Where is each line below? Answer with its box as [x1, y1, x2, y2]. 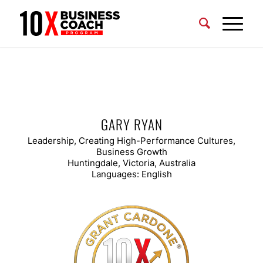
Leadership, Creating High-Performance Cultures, [28, 134, 235, 146]
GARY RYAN [100, 114, 163, 134]
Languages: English [91, 168, 172, 180]
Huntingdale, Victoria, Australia [68, 157, 195, 168]
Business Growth [96, 146, 167, 157]
